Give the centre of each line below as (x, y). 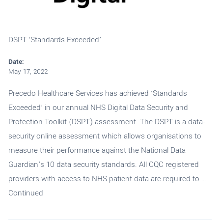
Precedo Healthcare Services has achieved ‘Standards (97, 93)
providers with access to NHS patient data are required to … (107, 179)
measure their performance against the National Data (97, 150)
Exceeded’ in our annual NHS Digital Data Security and (98, 107)
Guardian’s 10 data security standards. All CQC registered (103, 164)
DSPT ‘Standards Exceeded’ (55, 40)
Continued (26, 193)
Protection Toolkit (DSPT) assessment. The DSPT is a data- (106, 122)
